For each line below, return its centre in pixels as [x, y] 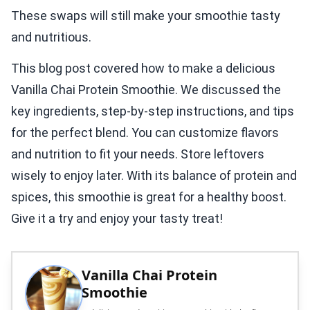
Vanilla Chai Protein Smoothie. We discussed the [146, 90]
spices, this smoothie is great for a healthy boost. [149, 197]
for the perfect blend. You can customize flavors [145, 133]
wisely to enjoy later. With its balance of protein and [154, 176]
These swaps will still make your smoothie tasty [146, 16]
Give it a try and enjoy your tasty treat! [117, 219]
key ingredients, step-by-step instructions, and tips [153, 111]
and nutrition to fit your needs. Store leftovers [138, 154]
